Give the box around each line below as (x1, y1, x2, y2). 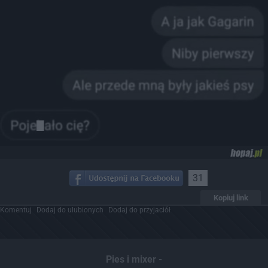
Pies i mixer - (106, 253, 162, 265)
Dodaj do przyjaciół (108, 205, 170, 214)
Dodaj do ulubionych (36, 205, 103, 214)
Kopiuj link (213, 193, 248, 202)
